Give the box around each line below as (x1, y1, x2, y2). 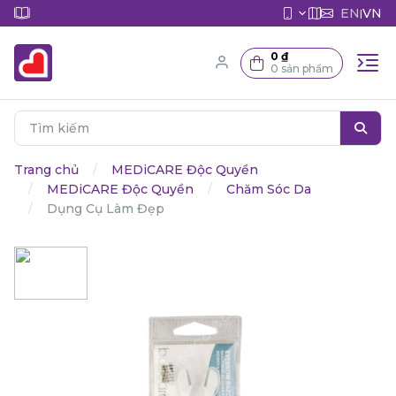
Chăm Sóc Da (226, 181, 311, 197)
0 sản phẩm (270, 62, 333, 75)
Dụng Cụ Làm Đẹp (47, 201, 164, 217)
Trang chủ (14, 162, 79, 178)
